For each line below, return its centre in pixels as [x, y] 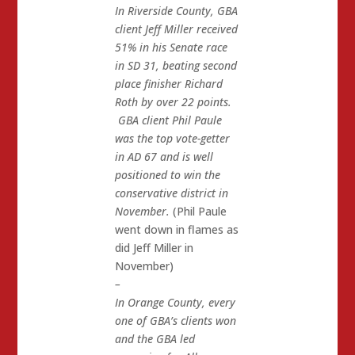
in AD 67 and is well [164, 157]
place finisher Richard [169, 84]
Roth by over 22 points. [174, 102]
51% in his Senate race [172, 48]
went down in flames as [177, 230]
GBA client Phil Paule [169, 120]
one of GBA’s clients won [176, 321]
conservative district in [172, 193]
